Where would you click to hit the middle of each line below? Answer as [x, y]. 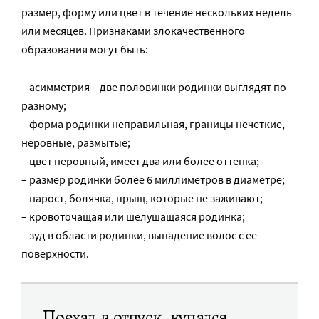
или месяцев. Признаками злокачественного [133, 30]
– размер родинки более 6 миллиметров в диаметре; [153, 179]
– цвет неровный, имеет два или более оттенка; [140, 161]
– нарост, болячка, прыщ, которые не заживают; [142, 198]
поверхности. [55, 253]
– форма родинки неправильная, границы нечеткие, [153, 124]
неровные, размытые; [76, 142]
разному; [44, 105]
